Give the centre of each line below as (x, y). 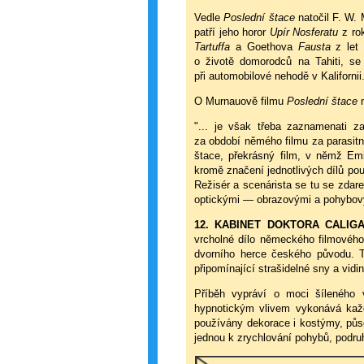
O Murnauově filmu (240, 101)
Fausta (314, 47)
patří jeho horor (232, 32)
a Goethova (264, 47)
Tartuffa (212, 47)
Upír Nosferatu (304, 32)
